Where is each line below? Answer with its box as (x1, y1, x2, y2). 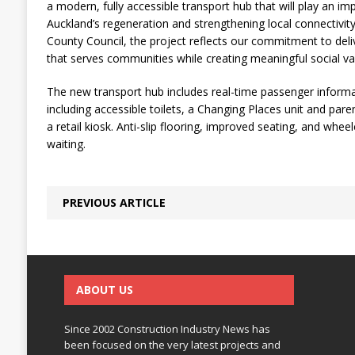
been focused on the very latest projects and (63, 338, 281, 352)
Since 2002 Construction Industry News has (63, 322, 270, 336)
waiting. (46, 136, 86, 151)
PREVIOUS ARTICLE (62, 195, 166, 210)
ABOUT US (75, 282, 133, 297)
